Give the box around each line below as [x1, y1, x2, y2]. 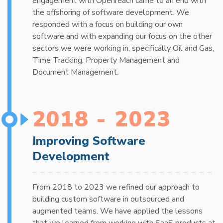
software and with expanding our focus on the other [32, 30, 212, 42]
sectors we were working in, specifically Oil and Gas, [32, 42, 214, 54]
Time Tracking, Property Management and [32, 54, 180, 66]
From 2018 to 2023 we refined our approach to [32, 181, 200, 193]
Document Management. [32, 66, 118, 78]
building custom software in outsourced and [32, 193, 184, 205]
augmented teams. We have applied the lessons [32, 205, 203, 217]
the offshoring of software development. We [32, 6, 189, 18]
